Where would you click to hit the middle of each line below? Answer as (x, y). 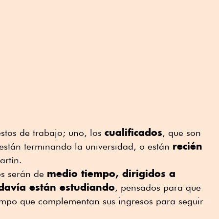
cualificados (133, 132)
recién (187, 146)
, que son (182, 133)
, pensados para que (158, 187)
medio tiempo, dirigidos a (111, 174)
